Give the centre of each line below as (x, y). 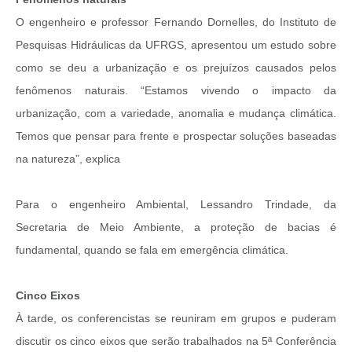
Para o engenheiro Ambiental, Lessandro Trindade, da (176, 204)
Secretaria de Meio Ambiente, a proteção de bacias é (176, 227)
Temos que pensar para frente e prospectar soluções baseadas (176, 136)
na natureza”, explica (71, 158)
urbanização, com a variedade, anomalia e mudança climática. (176, 113)
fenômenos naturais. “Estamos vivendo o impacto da (176, 90)
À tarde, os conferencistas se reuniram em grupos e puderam (176, 318)
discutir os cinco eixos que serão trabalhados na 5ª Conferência (176, 341)
